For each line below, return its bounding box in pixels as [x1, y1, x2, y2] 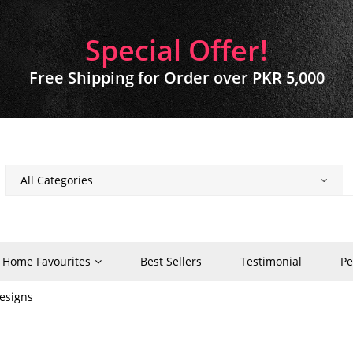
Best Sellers [140, 254, 202, 269]
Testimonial [240, 254, 302, 269]
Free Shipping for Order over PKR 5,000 [28, 66, 325, 88]
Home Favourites [2, 254, 91, 269]
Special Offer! [85, 30, 268, 69]
